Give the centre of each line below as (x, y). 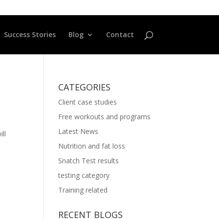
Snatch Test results (89, 161)
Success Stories (30, 34)
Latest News (78, 131)
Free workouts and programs (105, 117)
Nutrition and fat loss (92, 146)
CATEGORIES (85, 87)
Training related (83, 190)
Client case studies (88, 102)
